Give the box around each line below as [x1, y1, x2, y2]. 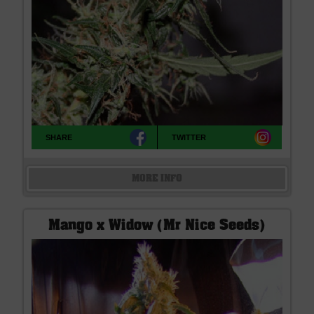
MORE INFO [131, 174, 183, 183]
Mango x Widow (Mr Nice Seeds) [48, 219, 266, 233]
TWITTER [172, 133, 207, 142]
